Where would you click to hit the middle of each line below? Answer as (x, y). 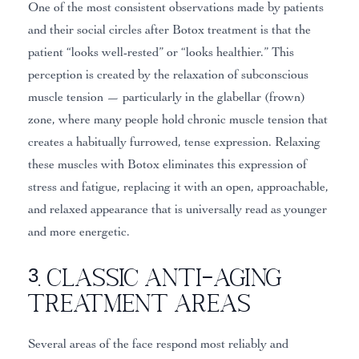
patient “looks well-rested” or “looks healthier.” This (161, 52)
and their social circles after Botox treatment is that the (169, 29)
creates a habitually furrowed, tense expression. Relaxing (174, 141)
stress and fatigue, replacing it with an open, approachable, (178, 186)
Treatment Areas (139, 303)
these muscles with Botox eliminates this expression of (167, 164)
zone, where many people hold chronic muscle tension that (177, 119)
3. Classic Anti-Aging (155, 277)
